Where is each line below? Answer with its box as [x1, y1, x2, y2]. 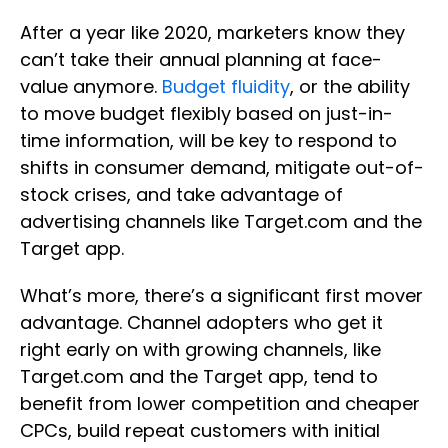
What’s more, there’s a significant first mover [20, 283, 423, 309]
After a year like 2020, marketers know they [20, 20, 405, 46]
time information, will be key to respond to [20, 128, 397, 154]
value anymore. [20, 74, 162, 100]
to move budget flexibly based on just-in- [20, 101, 393, 127]
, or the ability [290, 74, 410, 100]
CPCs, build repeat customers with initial [20, 418, 380, 444]
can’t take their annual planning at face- [20, 47, 382, 73]
